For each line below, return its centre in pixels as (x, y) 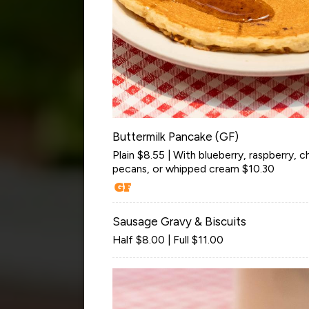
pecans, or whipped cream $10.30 (193, 168)
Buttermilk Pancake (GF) (176, 136)
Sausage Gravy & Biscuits (179, 221)
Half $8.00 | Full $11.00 (168, 239)
